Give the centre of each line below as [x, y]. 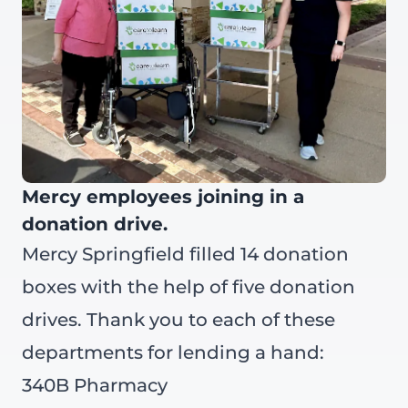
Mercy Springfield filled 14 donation [185, 254]
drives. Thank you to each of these [178, 320]
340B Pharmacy [95, 385]
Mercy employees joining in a [163, 197]
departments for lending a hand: [173, 352]
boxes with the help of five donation [189, 287]
